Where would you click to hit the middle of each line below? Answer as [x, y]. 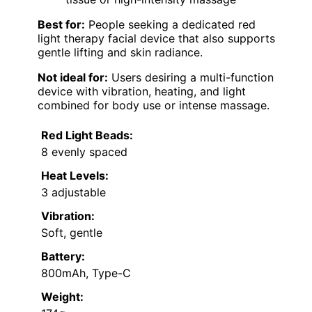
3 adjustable [73, 193]
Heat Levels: [75, 176]
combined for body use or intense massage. [154, 106]
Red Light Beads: [87, 135]
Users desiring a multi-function [191, 78]
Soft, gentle [72, 233]
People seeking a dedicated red [170, 25]
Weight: [62, 297]
